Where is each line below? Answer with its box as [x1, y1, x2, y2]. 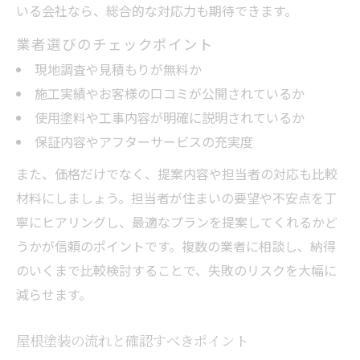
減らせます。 [16, 284, 92, 304]
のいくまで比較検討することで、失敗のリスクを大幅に [16, 260, 337, 280]
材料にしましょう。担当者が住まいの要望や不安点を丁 [16, 187, 337, 207]
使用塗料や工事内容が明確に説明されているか [34, 107, 305, 127]
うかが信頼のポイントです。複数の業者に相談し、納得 [16, 235, 336, 256]
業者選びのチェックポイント [16, 33, 215, 54]
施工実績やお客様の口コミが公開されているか [34, 83, 305, 103]
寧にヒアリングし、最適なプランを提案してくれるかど [16, 211, 337, 231]
